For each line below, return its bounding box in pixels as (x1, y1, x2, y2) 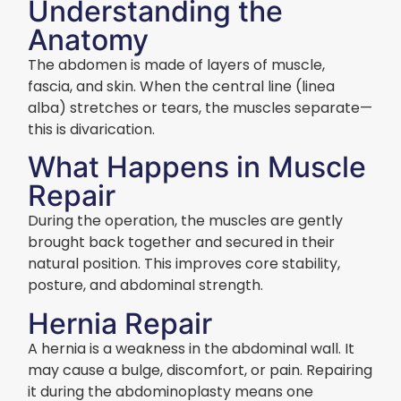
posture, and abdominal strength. (28, 275, 264, 296)
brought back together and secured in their (28, 232, 336, 253)
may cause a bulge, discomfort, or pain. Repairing (28, 359, 373, 380)
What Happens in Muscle (28, 149, 367, 185)
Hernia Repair (28, 305, 213, 341)
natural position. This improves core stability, (28, 253, 341, 275)
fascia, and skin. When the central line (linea (28, 75, 336, 97)
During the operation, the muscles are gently (28, 210, 344, 232)
